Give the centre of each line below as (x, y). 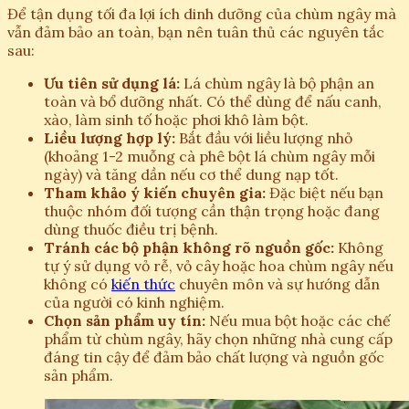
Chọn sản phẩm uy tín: (125, 321)
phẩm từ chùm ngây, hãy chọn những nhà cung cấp (218, 339)
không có (78, 284)
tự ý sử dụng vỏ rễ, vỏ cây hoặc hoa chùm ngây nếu (219, 266)
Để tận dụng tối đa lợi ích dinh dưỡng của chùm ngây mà (202, 14)
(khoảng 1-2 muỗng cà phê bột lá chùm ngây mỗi (210, 157)
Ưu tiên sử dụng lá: (112, 84)
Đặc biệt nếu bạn (325, 193)
